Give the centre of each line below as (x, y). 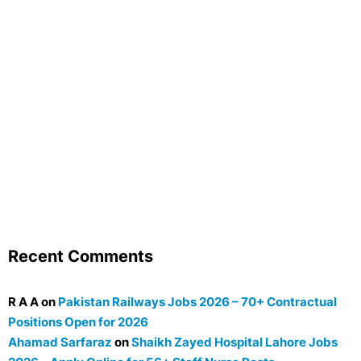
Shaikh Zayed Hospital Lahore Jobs (234, 342)
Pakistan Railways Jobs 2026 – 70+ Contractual (197, 301)
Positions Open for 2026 (78, 322)
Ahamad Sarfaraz (60, 342)
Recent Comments (81, 256)
